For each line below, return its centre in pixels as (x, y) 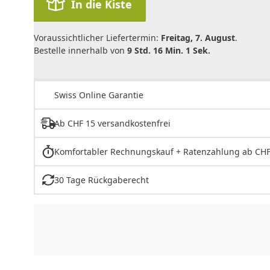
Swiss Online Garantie (99, 95)
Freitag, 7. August (198, 38)
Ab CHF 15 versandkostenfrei (112, 123)
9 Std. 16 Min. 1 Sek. (169, 51)
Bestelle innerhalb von (80, 51)
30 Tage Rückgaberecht (101, 180)
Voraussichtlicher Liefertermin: (97, 38)
